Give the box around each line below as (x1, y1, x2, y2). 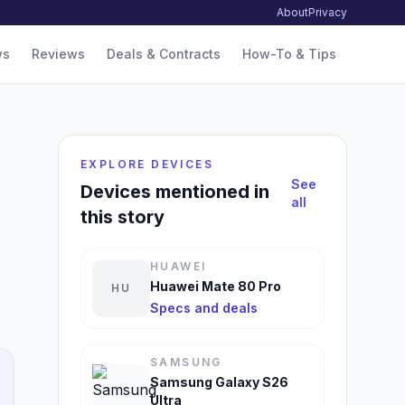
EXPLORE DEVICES (80, 157, 213, 171)
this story (80, 206, 165, 228)
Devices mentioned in (80, 181, 269, 202)
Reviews (32, 46, 85, 61)
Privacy (308, 5, 347, 19)
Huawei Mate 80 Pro (150, 278, 281, 294)
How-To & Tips (242, 46, 336, 61)
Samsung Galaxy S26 (150, 374, 288, 390)
